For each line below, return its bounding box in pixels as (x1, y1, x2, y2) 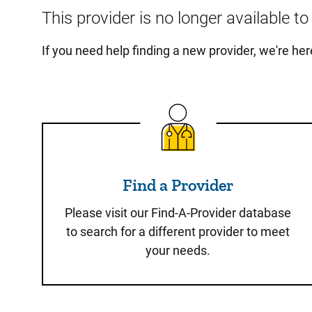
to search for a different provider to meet (66, 224, 290, 239)
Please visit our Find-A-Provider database (65, 205, 292, 220)
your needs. (146, 243, 211, 258)
